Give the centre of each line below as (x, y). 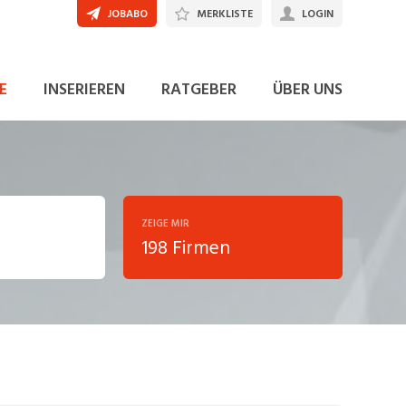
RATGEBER (198, 89)
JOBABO (127, 14)
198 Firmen (185, 248)
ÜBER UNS (307, 89)
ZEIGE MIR (165, 224)
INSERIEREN (84, 89)
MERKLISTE (224, 14)
